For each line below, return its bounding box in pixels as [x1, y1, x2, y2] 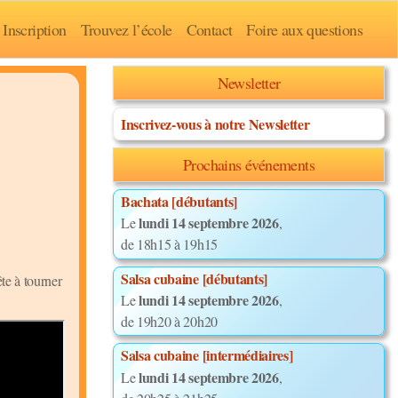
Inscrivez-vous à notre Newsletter [121, 114, 310, 134]
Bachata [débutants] [121, 191, 237, 212]
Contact [186, 18, 233, 40]
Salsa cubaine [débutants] [121, 267, 267, 289]
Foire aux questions [246, 18, 362, 40]
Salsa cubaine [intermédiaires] [121, 345, 293, 366]
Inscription [3, 18, 67, 40]
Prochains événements [183, 154, 314, 175]
